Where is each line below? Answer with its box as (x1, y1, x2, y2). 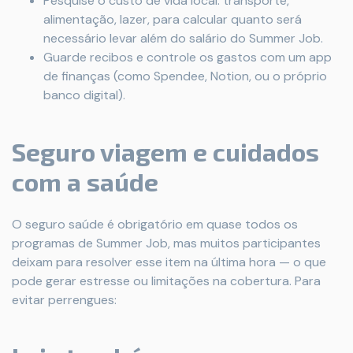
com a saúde (12, 166, 158, 196)
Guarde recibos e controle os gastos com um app (43, 49, 332, 65)
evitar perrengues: (12, 292, 120, 308)
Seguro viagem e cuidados (12, 136, 319, 166)
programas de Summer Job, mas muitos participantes (12, 235, 321, 251)
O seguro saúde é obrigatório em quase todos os (12, 216, 298, 232)
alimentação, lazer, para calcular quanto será (43, 11, 302, 28)
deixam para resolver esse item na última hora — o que (12, 254, 326, 270)
